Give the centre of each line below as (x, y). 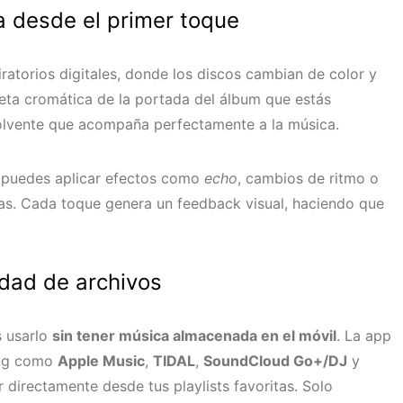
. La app (364, 336)
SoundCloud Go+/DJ (275, 361)
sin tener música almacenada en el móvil (194, 336)
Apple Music (101, 361)
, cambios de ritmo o (308, 179)
